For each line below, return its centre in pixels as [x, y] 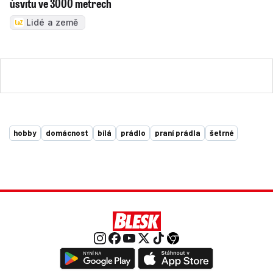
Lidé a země [52, 22]
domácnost [67, 133]
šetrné [222, 133]
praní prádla [178, 133]
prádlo [133, 133]
